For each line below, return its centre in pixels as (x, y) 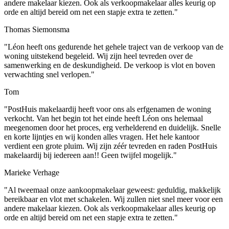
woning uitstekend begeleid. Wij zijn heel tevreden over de (98, 56)
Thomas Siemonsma (37, 30)
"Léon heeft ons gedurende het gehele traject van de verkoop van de (114, 47)
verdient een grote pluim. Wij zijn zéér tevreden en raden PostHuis (111, 146)
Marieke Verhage (32, 173)
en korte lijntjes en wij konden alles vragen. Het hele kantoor (102, 137)
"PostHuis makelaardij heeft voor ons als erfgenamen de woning (108, 109)
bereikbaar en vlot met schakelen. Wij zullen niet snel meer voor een (113, 199)
